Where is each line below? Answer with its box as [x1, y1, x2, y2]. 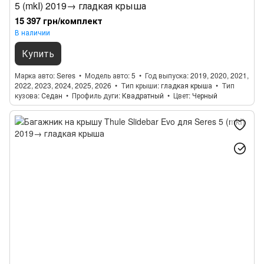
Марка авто [15, 70, 53, 80]
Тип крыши [121, 80, 157, 90]
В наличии [15, 27, 50, 37]
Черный [192, 90, 217, 100]
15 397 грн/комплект [15, 14, 103, 27]
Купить [22, 47, 54, 60]
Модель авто [85, 70, 128, 80]
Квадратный [122, 90, 164, 100]
